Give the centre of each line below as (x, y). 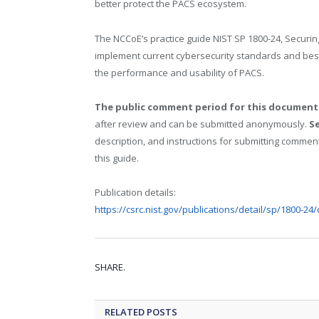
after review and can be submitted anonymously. (202, 124)
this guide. (117, 158)
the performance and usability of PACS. (179, 72)
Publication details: (135, 192)
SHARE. (110, 267)
